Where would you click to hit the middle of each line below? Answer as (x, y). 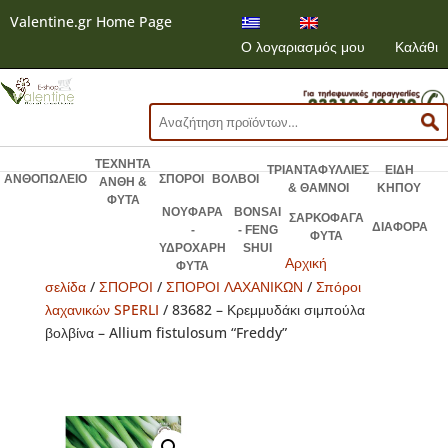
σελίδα (65, 287)
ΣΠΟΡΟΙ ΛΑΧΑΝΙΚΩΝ (234, 287)
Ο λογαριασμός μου (303, 47)
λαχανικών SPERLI (101, 310)
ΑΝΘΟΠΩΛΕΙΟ (45, 179)
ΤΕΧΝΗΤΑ (123, 164)
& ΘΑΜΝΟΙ (318, 188)
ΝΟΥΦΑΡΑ (192, 212)
